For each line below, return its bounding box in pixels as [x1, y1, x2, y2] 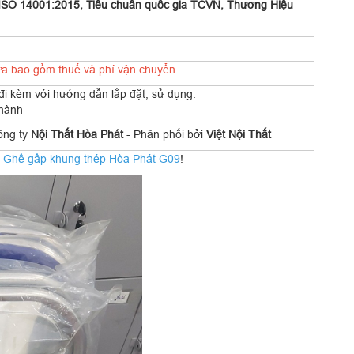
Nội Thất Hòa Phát [31, 128, 123, 141]
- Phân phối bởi [123, 128, 206, 141]
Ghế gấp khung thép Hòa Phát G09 [3, 153, 180, 165]
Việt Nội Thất [206, 128, 271, 141]
